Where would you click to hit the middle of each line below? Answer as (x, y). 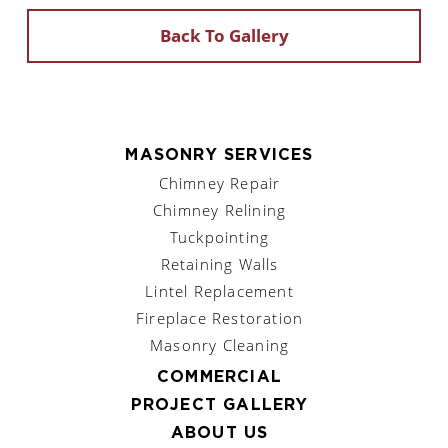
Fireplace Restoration (219, 317)
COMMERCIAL (220, 376)
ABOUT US (219, 432)
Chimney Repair (219, 182)
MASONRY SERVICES (219, 154)
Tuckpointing (219, 236)
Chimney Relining (219, 209)
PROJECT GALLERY (219, 404)
